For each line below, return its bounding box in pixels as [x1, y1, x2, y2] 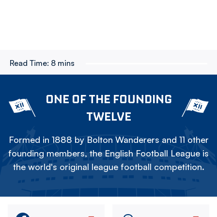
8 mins [51, 58, 75, 68]
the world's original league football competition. [13, 161, 204, 172]
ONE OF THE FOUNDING [45, 92, 172, 106]
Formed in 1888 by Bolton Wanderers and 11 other [8, 134, 209, 145]
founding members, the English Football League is [8, 148, 209, 158]
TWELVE [86, 109, 131, 124]
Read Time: [10, 58, 49, 68]
